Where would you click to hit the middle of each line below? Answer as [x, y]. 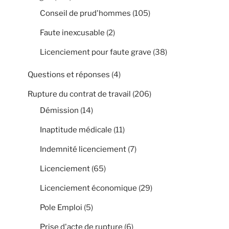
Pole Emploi [61, 207]
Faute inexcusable [72, 32]
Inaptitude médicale [76, 130]
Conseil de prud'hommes [85, 13]
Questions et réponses [69, 74]
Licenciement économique [88, 188]
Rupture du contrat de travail [79, 94]
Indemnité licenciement [83, 149]
